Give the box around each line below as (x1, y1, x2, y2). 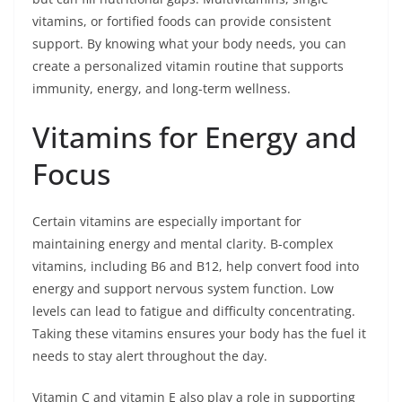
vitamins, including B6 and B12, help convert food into (32, 257, 359, 275)
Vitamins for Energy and (32, 117, 357, 156)
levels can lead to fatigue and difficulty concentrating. (32, 301, 355, 319)
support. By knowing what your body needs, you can (32, 34, 346, 52)
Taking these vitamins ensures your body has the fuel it (32, 324, 366, 342)
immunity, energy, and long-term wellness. (32, 79, 291, 97)
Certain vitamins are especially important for (32, 212, 301, 230)
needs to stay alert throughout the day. (32, 346, 267, 364)
